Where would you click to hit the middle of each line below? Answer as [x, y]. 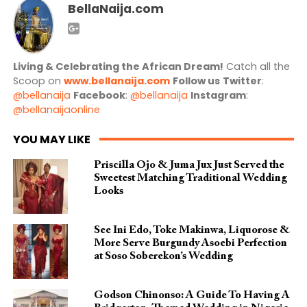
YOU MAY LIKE [51, 139]
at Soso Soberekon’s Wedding [163, 256]
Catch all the [256, 66]
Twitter [242, 81]
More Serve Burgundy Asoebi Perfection [190, 243]
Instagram [218, 95]
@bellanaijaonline [56, 109]
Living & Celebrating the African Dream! [118, 66]
